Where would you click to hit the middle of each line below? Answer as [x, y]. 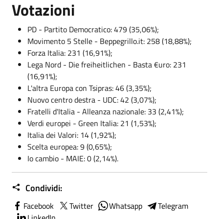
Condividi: [43, 188]
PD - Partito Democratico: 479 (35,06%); [93, 29]
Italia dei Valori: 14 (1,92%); [72, 135]
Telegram [173, 206]
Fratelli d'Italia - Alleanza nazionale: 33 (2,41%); [106, 111]
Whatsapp [126, 206]
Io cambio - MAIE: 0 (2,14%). [73, 158]
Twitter [81, 206]
